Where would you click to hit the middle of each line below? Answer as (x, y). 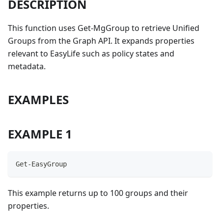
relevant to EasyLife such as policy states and (91, 53)
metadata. (27, 66)
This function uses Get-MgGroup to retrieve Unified (104, 28)
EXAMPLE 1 (40, 134)
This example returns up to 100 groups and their (98, 193)
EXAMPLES (38, 99)
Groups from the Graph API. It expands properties (101, 41)
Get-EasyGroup (41, 164)
